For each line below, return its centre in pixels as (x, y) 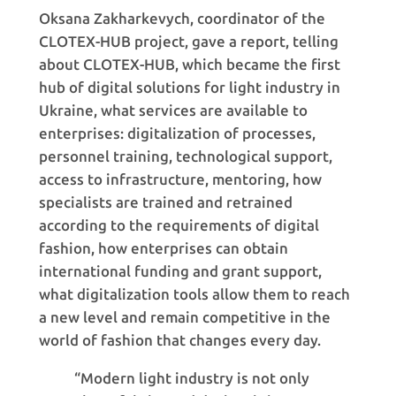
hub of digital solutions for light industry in (189, 87)
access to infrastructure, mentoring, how (180, 179)
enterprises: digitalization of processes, (177, 133)
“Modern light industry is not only (191, 378)
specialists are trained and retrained (165, 202)
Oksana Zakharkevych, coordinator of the (182, 18)
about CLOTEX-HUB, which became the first (189, 64)
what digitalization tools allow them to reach (194, 294)
